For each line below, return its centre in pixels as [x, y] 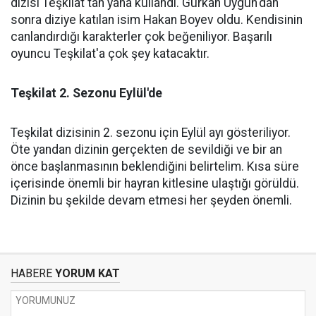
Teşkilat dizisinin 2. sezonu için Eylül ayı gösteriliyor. [151, 133]
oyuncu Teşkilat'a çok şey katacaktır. [110, 54]
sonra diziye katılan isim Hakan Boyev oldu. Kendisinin [157, 20]
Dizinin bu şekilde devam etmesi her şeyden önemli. [151, 200]
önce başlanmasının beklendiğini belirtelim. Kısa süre [155, 166]
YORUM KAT [86, 273]
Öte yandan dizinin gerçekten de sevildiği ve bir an [146, 150]
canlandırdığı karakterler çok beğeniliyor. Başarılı [141, 37]
